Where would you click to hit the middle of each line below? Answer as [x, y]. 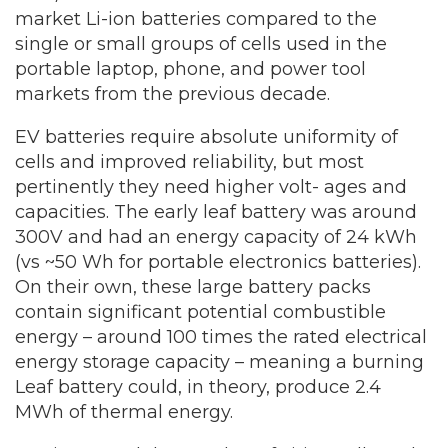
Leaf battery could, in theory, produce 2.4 [198, 387]
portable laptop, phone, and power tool [190, 69]
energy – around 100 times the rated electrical [221, 337]
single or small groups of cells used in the [201, 44]
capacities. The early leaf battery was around [216, 212]
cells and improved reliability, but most [189, 162]
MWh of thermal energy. [124, 412]
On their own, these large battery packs [193, 287]
